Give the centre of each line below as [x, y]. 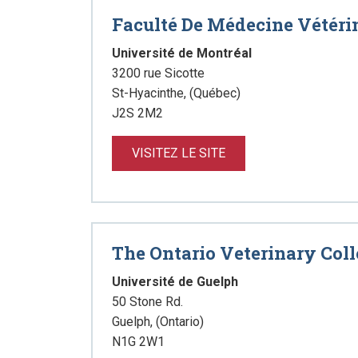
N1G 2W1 [138, 342]
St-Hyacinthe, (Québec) [176, 93]
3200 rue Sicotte [158, 73]
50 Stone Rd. [147, 302]
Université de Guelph [175, 282]
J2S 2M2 [137, 113]
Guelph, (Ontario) [158, 322]
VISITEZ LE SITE [179, 153]
